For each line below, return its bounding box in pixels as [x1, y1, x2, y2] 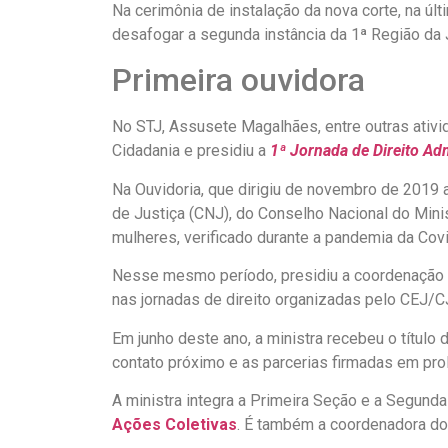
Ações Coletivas [112, 414, 237, 434]
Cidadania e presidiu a [112, 141, 270, 161]
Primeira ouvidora [112, 61, 365, 100]
